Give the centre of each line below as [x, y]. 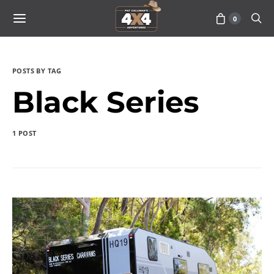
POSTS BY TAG [37, 71]
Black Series [106, 102]
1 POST [24, 133]
